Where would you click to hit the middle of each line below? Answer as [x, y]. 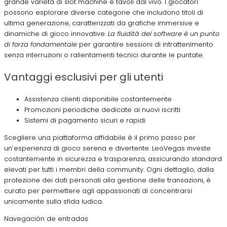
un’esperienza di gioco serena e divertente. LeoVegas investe [107, 148]
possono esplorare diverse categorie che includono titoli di [104, 13]
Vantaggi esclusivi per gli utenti [84, 77]
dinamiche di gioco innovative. [56, 34]
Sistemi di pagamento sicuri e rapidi [85, 121]
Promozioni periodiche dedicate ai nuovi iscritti [102, 110]
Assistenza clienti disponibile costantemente [98, 99]
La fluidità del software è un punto [164, 34]
